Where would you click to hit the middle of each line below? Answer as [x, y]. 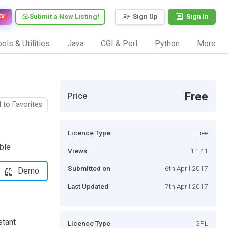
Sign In [197, 17]
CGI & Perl [119, 43]
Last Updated [88, 186]
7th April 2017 [187, 186]
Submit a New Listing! [64, 17]
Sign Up [145, 17]
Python [167, 43]
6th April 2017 [187, 168]
